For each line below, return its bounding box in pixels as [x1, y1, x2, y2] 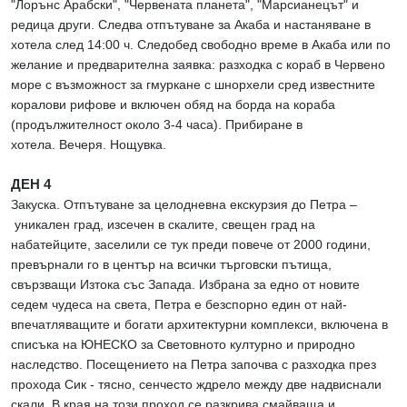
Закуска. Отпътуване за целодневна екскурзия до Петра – [11, 197, 357, 213]
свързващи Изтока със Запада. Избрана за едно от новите [11, 277, 360, 293]
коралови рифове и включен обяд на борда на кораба [11, 97, 335, 113]
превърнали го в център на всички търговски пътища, [11, 257, 332, 273]
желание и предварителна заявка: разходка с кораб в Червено [11, 57, 385, 73]
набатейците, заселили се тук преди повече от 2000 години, [11, 237, 371, 253]
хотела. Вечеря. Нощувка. [11, 137, 166, 153]
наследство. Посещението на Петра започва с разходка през [11, 357, 376, 372]
